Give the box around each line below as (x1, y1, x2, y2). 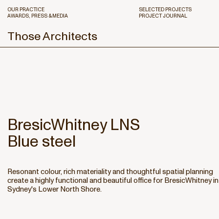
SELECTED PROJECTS (138, 6, 192, 13)
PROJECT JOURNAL (138, 12, 187, 20)
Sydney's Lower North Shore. (7, 184, 102, 195)
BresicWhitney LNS (7, 114, 140, 136)
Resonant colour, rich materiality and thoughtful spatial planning (7, 167, 213, 177)
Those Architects (7, 28, 97, 44)
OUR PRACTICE (7, 6, 44, 13)
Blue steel (7, 131, 76, 153)
